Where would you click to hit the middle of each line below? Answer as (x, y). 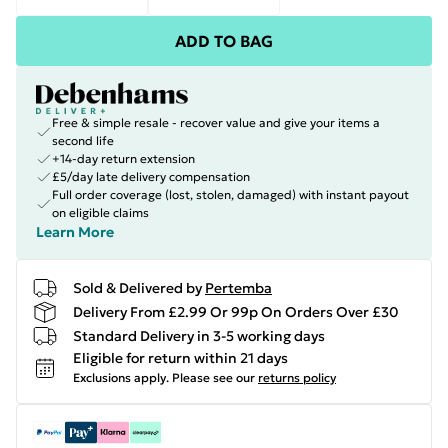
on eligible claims (100, 212)
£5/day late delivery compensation (151, 176)
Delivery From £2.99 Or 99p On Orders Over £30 (236, 311)
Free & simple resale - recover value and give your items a (216, 122)
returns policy (297, 377)
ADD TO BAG (224, 41)
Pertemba (238, 287)
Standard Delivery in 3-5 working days (199, 335)
